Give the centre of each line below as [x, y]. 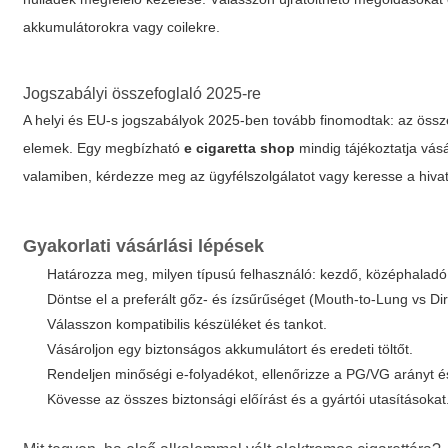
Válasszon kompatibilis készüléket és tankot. [187, 324]
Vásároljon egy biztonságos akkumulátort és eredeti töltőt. [230, 349]
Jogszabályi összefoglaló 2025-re [142, 93]
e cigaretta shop [240, 148]
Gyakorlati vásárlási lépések [144, 246]
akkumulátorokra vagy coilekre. [122, 27]
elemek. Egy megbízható [104, 148]
